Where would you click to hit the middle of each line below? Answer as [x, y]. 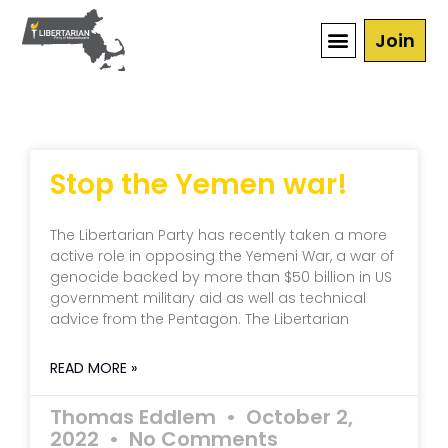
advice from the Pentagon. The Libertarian [199, 319]
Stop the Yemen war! [199, 184]
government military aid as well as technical [208, 298]
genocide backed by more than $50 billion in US [221, 277]
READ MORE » [93, 368]
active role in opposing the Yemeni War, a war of [222, 256]
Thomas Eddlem [135, 417]
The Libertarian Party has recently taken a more [218, 235]
